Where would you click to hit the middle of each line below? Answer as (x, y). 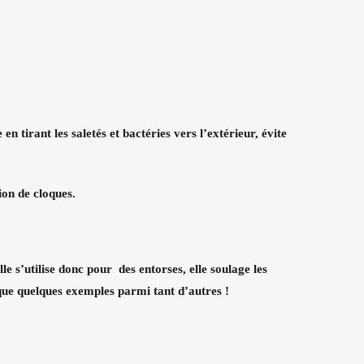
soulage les (239, 269)
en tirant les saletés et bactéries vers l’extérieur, (132, 133)
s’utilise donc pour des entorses (99, 269)
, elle (197, 269)
